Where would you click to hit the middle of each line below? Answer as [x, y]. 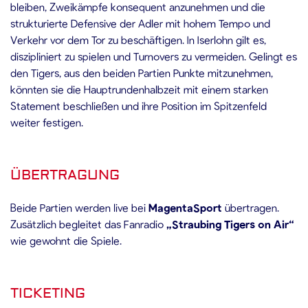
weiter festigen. [47, 122]
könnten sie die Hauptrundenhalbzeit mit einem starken [139, 89]
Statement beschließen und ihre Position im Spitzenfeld [139, 106]
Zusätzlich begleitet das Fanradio [88, 224]
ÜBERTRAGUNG [65, 175]
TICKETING [48, 293]
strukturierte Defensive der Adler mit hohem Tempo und [140, 23]
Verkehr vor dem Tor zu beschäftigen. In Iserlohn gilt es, [138, 40]
